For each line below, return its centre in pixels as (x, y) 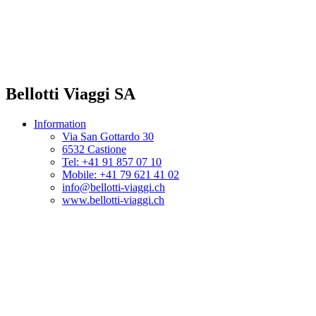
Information (60, 123)
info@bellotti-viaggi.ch (114, 187)
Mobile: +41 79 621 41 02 (121, 174)
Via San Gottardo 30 (108, 136)
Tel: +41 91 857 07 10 (112, 162)
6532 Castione (94, 149)
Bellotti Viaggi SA (71, 94)
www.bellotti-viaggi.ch (113, 200)
